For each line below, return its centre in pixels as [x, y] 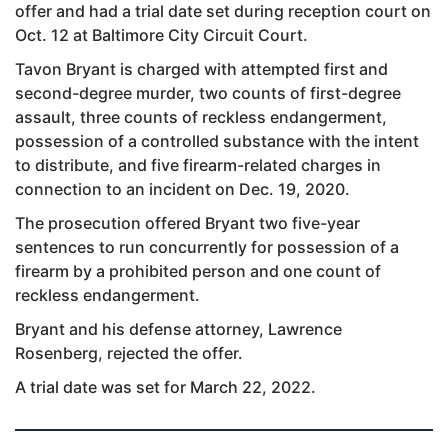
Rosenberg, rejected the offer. [129, 352]
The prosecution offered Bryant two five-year [187, 222]
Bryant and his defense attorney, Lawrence [178, 328]
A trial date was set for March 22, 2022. [165, 386]
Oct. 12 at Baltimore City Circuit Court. [161, 34]
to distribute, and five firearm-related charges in [198, 164]
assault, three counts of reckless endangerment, [201, 116]
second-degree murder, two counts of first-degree [208, 92]
